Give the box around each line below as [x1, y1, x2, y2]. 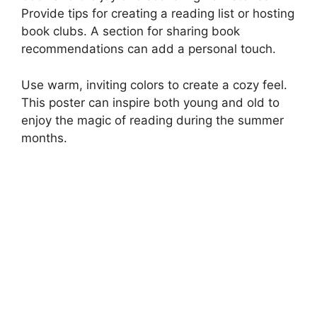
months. [21, 130, 67, 145]
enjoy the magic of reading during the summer [21, 113, 284, 127]
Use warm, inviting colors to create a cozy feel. [21, 77, 287, 92]
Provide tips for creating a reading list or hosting [21, 6, 294, 21]
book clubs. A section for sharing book [21, 24, 240, 39]
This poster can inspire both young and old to [21, 95, 279, 110]
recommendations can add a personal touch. [21, 42, 276, 57]
